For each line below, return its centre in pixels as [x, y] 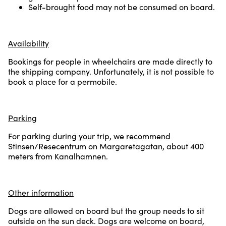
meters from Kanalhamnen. [58, 156]
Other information [41, 192]
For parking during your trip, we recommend [89, 136]
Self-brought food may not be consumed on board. [122, 7]
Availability [29, 43]
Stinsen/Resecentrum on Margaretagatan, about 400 [106, 146]
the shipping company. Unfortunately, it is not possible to [111, 71]
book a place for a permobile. [63, 81]
